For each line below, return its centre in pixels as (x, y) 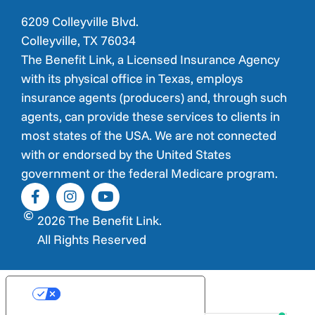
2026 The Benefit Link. (99, 221)
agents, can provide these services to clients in (150, 117)
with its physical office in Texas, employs (132, 79)
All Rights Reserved (91, 240)
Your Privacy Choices (118, 294)
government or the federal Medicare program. (149, 174)
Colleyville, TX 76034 (78, 41)
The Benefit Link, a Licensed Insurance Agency (150, 60)
